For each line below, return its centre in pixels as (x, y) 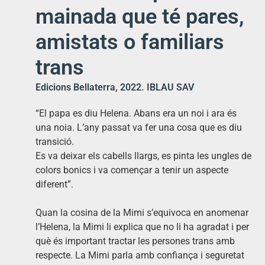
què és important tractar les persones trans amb (135, 241)
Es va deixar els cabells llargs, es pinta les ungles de (143, 156)
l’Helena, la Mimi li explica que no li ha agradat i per (142, 227)
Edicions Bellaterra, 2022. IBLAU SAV (115, 88)
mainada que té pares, (140, 17)
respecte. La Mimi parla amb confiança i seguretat (140, 256)
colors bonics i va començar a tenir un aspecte (132, 170)
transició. (55, 142)
